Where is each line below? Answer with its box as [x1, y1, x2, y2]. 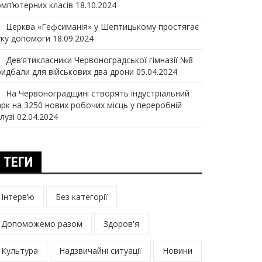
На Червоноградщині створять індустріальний [6, 88, 189, 99]
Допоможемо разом [1, 218, 82, 229]
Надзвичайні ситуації [59, 245, 142, 256]
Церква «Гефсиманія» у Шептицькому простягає [6, 21, 199, 32]
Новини [163, 245, 192, 256]
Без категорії [56, 191, 108, 202]
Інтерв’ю [1, 191, 35, 202]
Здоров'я [104, 218, 139, 229]
